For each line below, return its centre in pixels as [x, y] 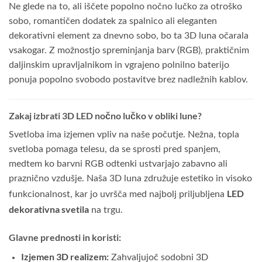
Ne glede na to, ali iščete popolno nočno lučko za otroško [125, 6]
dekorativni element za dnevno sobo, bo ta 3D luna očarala [129, 35]
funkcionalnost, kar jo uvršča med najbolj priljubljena [118, 194]
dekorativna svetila [49, 209]
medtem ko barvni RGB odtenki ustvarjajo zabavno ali [118, 164]
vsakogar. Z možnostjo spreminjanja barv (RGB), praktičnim [129, 50]
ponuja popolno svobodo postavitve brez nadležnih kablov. [128, 79]
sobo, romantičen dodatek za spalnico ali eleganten [113, 21]
